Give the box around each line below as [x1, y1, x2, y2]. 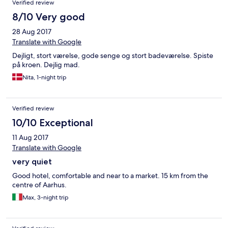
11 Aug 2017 [12, 133, 48, 142]
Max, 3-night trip [22, 193, 69, 202]
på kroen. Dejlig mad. [12, 60, 80, 70]
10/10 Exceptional [12, 117, 93, 129]
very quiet [12, 157, 52, 167]
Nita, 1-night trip [22, 73, 67, 82]
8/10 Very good [12, 11, 85, 23]
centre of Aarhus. [12, 180, 67, 190]
